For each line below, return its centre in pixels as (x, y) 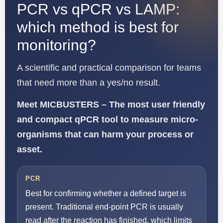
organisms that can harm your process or (105, 134)
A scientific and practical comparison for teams (109, 68)
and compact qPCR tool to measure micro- (108, 119)
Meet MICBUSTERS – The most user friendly (111, 105)
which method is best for (98, 27)
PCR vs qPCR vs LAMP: (98, 9)
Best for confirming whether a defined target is (106, 193)
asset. (30, 149)
